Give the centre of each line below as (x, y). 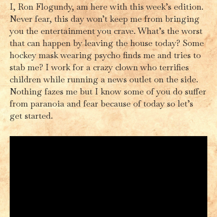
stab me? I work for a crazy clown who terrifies (99, 67)
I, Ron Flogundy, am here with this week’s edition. (107, 7)
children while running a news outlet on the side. (104, 79)
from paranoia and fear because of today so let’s (101, 103)
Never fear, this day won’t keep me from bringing (105, 19)
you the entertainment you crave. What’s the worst (106, 31)
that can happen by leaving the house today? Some (107, 43)
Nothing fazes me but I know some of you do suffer (108, 91)
